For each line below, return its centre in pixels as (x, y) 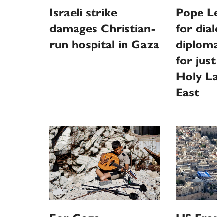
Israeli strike (83, 12)
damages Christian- (103, 28)
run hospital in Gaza (104, 44)
